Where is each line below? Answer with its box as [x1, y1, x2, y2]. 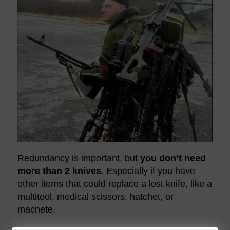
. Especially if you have [101, 165, 195, 176]
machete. [17, 204, 55, 215]
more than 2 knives [17, 165, 101, 176]
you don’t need [140, 152, 206, 163]
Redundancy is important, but [17, 152, 140, 163]
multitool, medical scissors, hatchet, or [17, 191, 174, 202]
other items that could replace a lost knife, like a [17, 178, 212, 189]
